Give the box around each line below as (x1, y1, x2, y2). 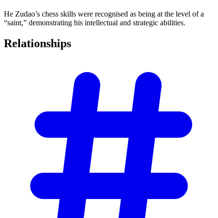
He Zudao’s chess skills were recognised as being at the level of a (4, 9, 204, 18)
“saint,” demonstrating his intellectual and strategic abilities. (4, 18, 185, 27)
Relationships (4, 36, 71, 50)
